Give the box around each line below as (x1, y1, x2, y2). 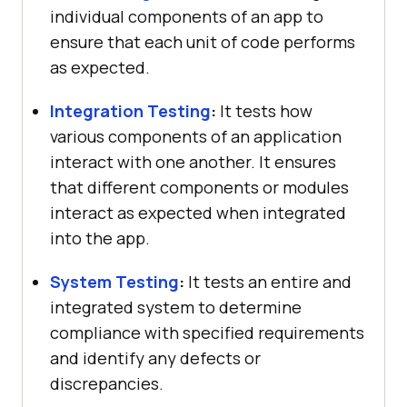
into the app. (50, 226, 150, 249)
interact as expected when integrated (50, 201, 346, 223)
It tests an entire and (184, 270, 352, 293)
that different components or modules (50, 175, 349, 198)
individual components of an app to (50, 5, 323, 27)
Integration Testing (50, 99, 211, 122)
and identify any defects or (50, 346, 261, 369)
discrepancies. (50, 372, 164, 394)
